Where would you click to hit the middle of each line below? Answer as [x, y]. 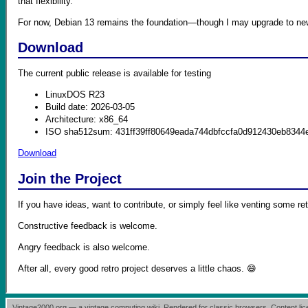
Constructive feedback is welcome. [88, 226]
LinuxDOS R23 [75, 95]
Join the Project [70, 178]
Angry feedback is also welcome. [84, 247]
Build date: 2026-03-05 [90, 107]
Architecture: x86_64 [87, 120]
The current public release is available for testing [114, 74]
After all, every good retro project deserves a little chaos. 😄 [137, 269]
